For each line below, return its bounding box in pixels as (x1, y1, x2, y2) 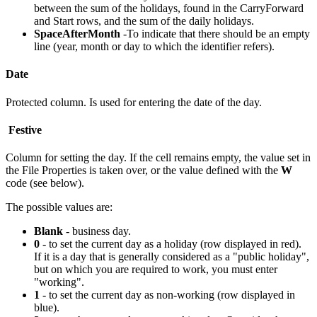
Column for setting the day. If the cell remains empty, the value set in (6, 151, 311, 164)
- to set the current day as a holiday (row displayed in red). (42, 238, 301, 250)
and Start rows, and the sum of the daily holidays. (34, 15, 254, 28)
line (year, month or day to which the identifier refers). (34, 40, 275, 53)
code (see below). (6, 177, 84, 190)
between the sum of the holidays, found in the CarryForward (34, 2, 304, 15)
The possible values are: (6, 201, 113, 214)
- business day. (66, 225, 131, 238)
